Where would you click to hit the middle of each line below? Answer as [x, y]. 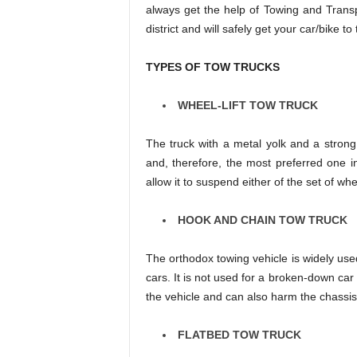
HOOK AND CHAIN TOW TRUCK [262, 220]
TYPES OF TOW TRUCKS [212, 67]
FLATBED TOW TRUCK [239, 334]
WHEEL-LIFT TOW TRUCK [247, 105]
